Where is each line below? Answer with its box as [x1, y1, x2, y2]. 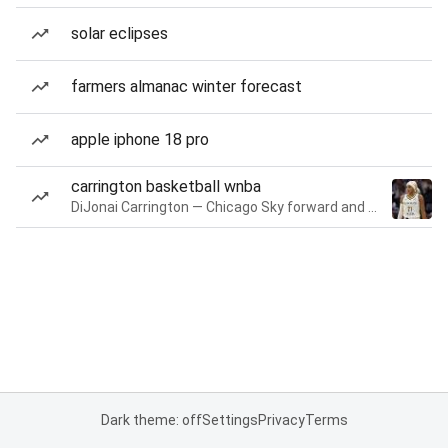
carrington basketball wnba [71, 177, 261, 196]
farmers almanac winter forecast [71, 77, 302, 96]
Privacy [257, 412, 305, 428]
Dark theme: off [100, 412, 202, 428]
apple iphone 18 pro [71, 130, 209, 149]
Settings [201, 412, 258, 428]
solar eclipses [71, 24, 168, 43]
